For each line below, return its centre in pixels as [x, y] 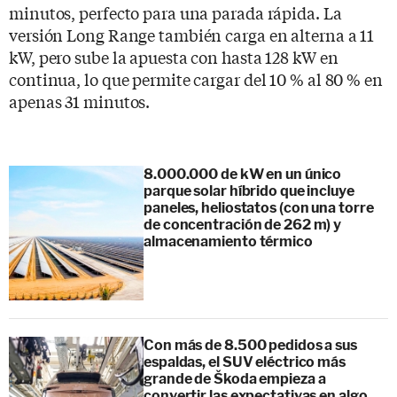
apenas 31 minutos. [80, 101]
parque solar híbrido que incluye [249, 191]
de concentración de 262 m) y [243, 224]
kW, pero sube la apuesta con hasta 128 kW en [174, 56]
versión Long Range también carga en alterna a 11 [192, 34]
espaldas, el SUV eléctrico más [245, 362]
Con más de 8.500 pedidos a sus [250, 345]
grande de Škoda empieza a [235, 378]
